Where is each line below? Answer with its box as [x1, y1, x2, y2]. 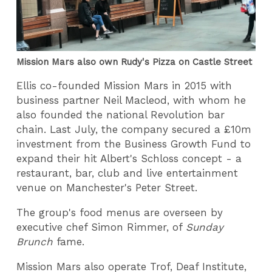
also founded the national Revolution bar [16, 109, 225, 121]
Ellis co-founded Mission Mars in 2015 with [16, 80, 233, 92]
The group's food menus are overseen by [16, 206, 223, 219]
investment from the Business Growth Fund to [16, 138, 251, 151]
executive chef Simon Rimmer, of [16, 221, 186, 234]
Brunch [16, 236, 53, 248]
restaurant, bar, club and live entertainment [16, 167, 239, 180]
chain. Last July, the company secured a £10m [16, 123, 252, 136]
